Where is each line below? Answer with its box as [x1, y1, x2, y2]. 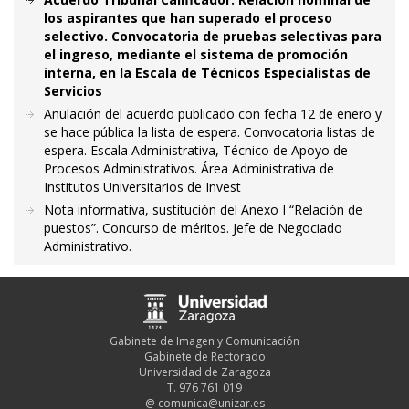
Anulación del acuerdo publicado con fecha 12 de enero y [44, 105, 382, 122]
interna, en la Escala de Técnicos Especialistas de [44, 64, 371, 81]
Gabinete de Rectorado [143, 348, 266, 364]
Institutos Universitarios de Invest [44, 178, 241, 195]
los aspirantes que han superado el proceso [44, 9, 332, 26]
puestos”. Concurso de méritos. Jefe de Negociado [44, 219, 342, 236]
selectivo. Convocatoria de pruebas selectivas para [44, 27, 382, 45]
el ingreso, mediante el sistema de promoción [44, 46, 348, 63]
